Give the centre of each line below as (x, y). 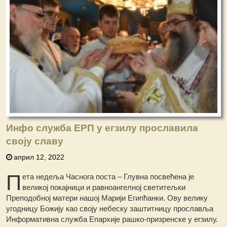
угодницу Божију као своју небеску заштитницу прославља (110, 209)
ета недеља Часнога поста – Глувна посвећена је (108, 177)
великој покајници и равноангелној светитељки (104, 187)
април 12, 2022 (39, 157)
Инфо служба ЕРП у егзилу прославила (102, 128)
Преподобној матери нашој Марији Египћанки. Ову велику (107, 198)
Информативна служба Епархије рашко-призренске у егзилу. (112, 219)
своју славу (35, 141)
